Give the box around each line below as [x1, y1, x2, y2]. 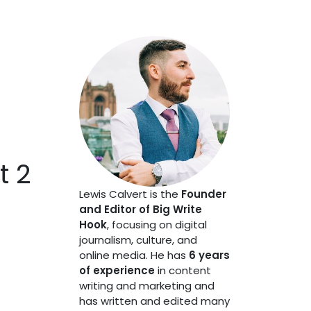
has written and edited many [78, 294, 230, 308]
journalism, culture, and [78, 233, 197, 247]
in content [154, 263, 211, 278]
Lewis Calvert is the [78, 187, 181, 201]
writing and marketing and [78, 278, 215, 293]
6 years [188, 248, 230, 262]
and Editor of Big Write [78, 202, 202, 217]
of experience [78, 263, 155, 278]
